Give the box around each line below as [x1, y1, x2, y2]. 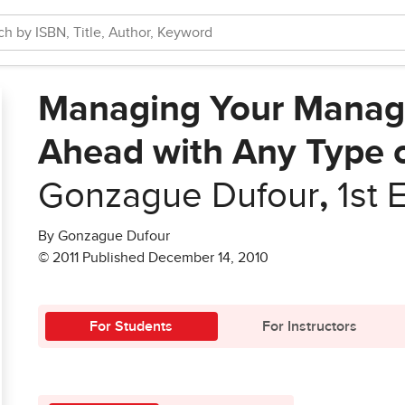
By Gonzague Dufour [38, 229, 170, 243]
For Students [89, 319, 174, 334]
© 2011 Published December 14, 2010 [38, 250, 268, 265]
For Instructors [261, 319, 357, 334]
